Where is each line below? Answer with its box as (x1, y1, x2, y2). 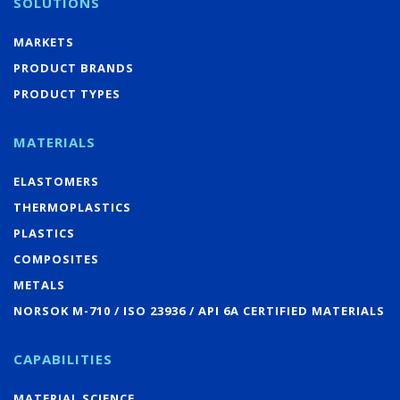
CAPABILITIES (13, 349, 112, 368)
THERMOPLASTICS (13, 198, 131, 215)
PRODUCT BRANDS (13, 59, 134, 76)
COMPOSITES (13, 250, 99, 267)
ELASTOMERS (13, 172, 99, 189)
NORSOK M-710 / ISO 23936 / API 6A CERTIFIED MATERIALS (13, 302, 385, 319)
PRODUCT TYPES (13, 85, 121, 102)
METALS (13, 276, 65, 293)
